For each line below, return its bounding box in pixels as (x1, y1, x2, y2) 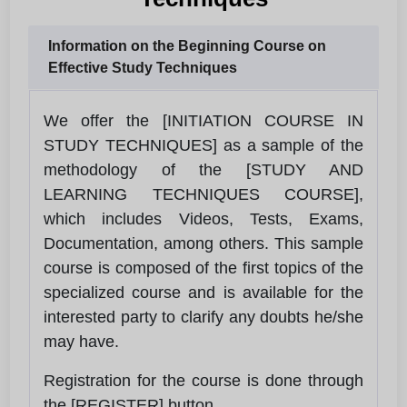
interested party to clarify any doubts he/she (44, 307, 363, 326)
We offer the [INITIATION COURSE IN (44, 111, 363, 130)
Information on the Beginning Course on (48, 37, 326, 54)
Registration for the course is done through (44, 371, 363, 390)
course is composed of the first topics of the (44, 258, 363, 277)
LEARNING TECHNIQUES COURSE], (44, 184, 363, 203)
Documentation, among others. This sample (44, 233, 363, 253)
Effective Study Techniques (48, 59, 237, 75)
